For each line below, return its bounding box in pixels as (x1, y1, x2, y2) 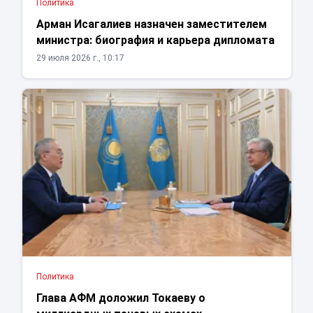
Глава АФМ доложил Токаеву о (36, 291, 205, 305)
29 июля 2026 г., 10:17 (36, 53, 124, 64)
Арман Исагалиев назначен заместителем (36, 17, 267, 31)
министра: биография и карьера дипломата (36, 34, 275, 48)
